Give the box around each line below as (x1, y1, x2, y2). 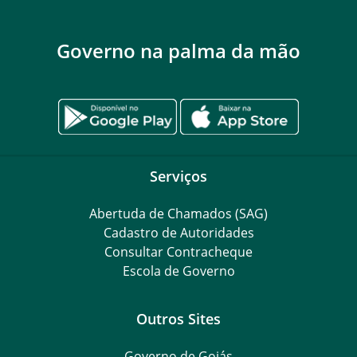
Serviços (150, 165, 207, 186)
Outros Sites (136, 308, 221, 328)
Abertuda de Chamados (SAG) (89, 204, 268, 222)
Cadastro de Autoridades (103, 223, 254, 241)
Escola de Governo (122, 261, 235, 280)
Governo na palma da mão (57, 37, 300, 64)
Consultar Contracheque (104, 242, 253, 261)
